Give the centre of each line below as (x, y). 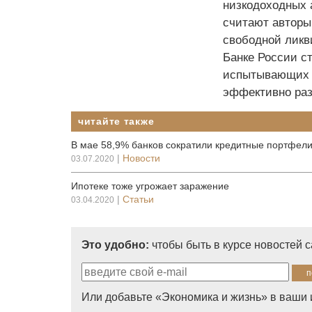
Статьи (138, 199)
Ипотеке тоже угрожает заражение (150, 186)
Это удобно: (115, 245)
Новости (141, 158)
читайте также (116, 121)
